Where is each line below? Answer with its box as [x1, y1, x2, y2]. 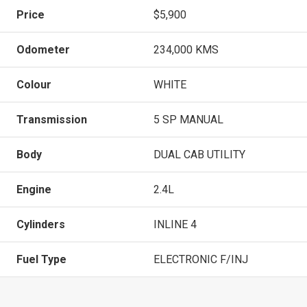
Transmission [16, 112, 87, 126]
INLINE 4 [153, 217, 197, 231]
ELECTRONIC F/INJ [153, 252, 248, 266]
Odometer [16, 42, 70, 56]
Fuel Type [16, 252, 66, 266]
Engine [16, 182, 51, 196]
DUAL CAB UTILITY [153, 147, 245, 161]
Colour [16, 77, 51, 91]
